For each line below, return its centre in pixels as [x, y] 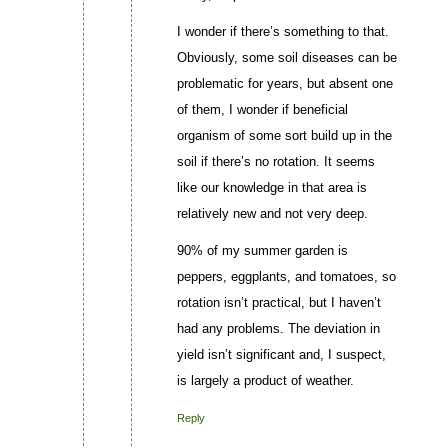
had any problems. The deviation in [278, 329]
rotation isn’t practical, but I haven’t [278, 303]
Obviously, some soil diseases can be [286, 58]
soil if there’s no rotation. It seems [275, 162]
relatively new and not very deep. [272, 214]
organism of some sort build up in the [284, 136]
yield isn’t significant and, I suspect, [281, 355]
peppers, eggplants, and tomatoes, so [286, 277]
